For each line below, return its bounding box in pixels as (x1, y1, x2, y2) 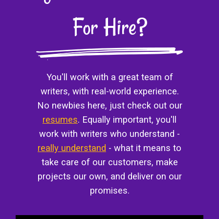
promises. (89, 185, 130, 196)
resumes (43, 114, 78, 125)
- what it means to (106, 142, 181, 153)
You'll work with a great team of (46, 71, 173, 82)
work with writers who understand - (39, 128, 180, 139)
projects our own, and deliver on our (37, 171, 182, 181)
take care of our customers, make (41, 156, 178, 167)
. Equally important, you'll (78, 114, 176, 125)
